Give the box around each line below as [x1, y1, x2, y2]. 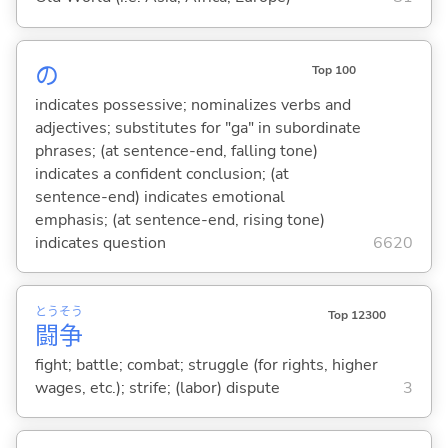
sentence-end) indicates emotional [34, 185, 285, 208]
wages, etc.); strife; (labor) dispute [34, 376, 280, 399]
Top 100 [311, 61, 356, 78]
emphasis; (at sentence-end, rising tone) [34, 208, 325, 231]
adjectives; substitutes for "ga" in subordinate [34, 116, 361, 139]
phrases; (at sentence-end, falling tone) [34, 139, 318, 162]
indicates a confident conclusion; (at [34, 162, 289, 185]
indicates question [34, 231, 166, 254]
